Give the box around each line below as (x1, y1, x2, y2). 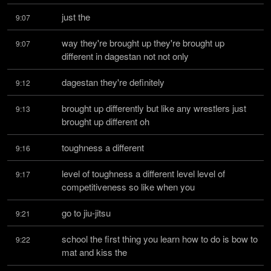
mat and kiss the (62, 246, 127, 258)
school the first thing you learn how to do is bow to (62, 232, 258, 245)
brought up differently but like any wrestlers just (62, 102, 246, 114)
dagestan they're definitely (62, 76, 165, 88)
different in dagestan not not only (62, 50, 189, 62)
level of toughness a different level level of (62, 167, 225, 180)
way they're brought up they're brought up (62, 36, 224, 49)
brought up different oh (62, 115, 149, 128)
